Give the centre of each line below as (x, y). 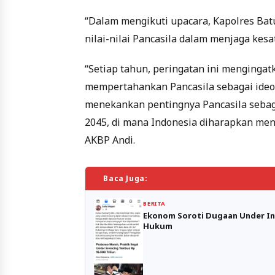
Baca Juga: (126, 178)
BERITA (154, 204)
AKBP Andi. (110, 140)
